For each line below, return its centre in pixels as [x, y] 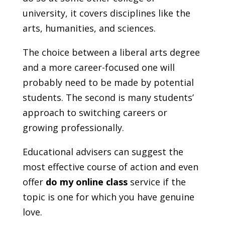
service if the [156, 182]
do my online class [86, 182]
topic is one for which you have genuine [108, 197]
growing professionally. [74, 128]
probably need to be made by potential [108, 83]
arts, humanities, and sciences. [89, 28]
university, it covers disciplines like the [106, 13]
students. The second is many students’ [108, 98]
